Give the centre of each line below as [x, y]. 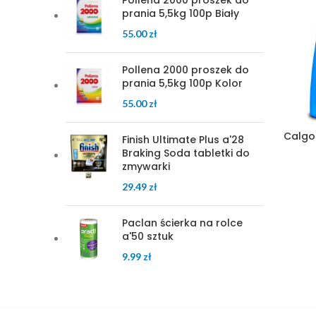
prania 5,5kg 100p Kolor [182, 83]
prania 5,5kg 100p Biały [181, 13]
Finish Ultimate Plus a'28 [183, 140]
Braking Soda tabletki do [186, 153]
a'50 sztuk [148, 236]
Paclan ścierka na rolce [182, 223]
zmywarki [146, 166]
